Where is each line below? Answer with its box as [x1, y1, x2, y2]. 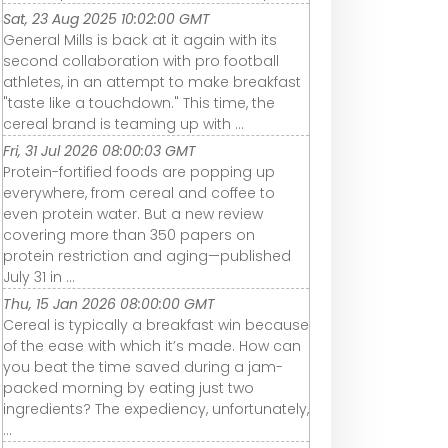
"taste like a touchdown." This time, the [3, 93, 275, 114]
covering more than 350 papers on [3, 225, 255, 246]
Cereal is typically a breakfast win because [3, 315, 309, 336]
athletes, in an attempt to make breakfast [3, 72, 301, 93]
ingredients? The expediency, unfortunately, [3, 399, 309, 420]
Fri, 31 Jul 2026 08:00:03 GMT [3, 141, 196, 162]
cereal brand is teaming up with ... [3, 114, 244, 135]
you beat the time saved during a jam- [3, 357, 283, 378]
